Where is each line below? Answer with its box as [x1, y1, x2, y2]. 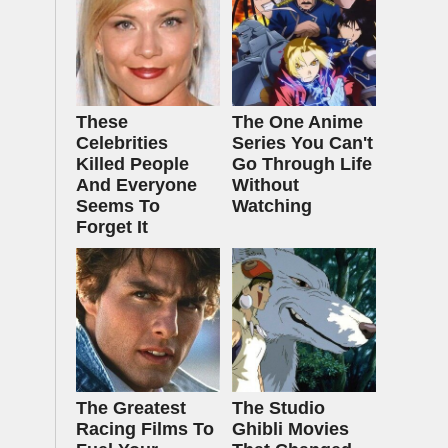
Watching [232, 196, 312, 216]
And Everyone [76, 175, 197, 195]
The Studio [232, 398, 325, 418]
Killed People [76, 154, 189, 174]
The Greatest [76, 398, 186, 418]
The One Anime [232, 112, 363, 132]
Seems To [76, 196, 160, 216]
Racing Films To [76, 419, 214, 439]
